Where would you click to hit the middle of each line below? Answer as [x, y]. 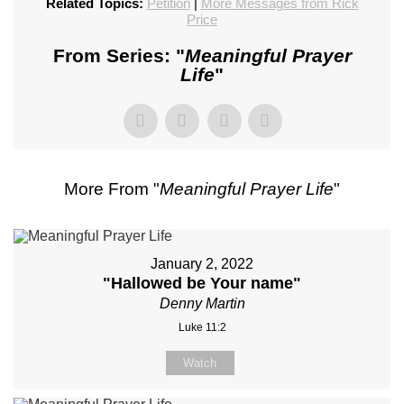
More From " [112, 188]
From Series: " [119, 55]
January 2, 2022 [202, 263]
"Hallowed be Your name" [202, 283]
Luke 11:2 [202, 327]
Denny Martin [202, 303]
